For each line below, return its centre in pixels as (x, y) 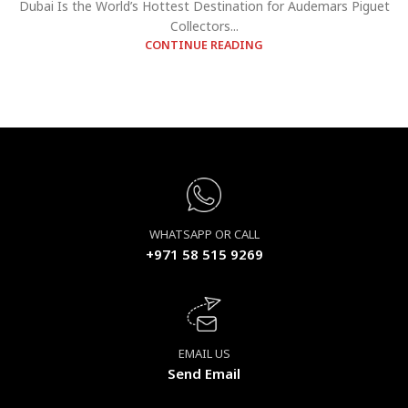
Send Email (204, 374)
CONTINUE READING (204, 46)
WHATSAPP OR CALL (204, 235)
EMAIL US (204, 354)
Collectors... (204, 26)
